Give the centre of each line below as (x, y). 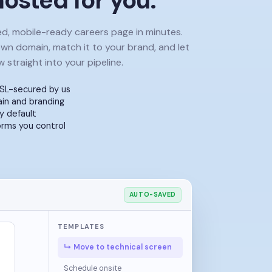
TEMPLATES (81, 226)
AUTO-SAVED (152, 195)
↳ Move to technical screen (118, 247)
